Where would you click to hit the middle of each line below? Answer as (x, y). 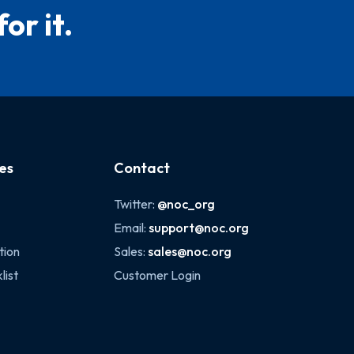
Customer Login (158, 275)
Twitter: (136, 204)
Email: (132, 228)
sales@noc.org (190, 251)
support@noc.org (199, 228)
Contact (142, 168)
